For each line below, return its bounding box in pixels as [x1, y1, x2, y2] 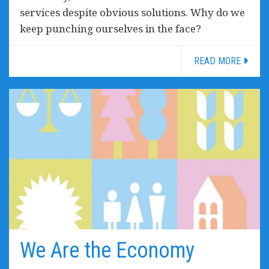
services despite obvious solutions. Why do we [20, 5, 245, 20]
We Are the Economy [20, 238, 195, 264]
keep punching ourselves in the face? [20, 22, 201, 36]
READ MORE [194, 55, 243, 67]
